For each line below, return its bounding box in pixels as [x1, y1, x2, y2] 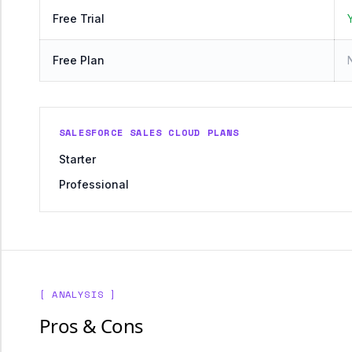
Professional [59, 178, 129, 191]
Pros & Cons [39, 313, 144, 339]
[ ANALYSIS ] [39, 288, 117, 301]
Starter [59, 152, 96, 166]
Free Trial [53, 12, 104, 25]
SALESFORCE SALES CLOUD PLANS [59, 126, 240, 139]
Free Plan [53, 53, 104, 67]
